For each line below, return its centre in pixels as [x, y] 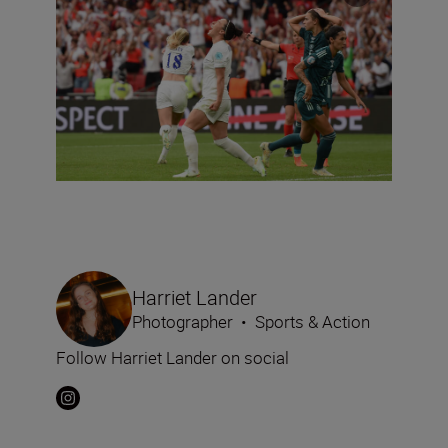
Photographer [182, 321]
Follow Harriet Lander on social [172, 357]
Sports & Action [312, 321]
